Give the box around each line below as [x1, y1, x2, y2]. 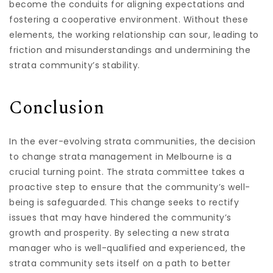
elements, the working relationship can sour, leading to [9, 28, 259, 41]
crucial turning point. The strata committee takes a [9, 166, 245, 178]
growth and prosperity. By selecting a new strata [9, 227, 229, 239]
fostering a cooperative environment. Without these [9, 13, 248, 26]
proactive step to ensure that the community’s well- [9, 181, 250, 193]
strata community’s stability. [9, 58, 140, 71]
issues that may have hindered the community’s [9, 211, 232, 224]
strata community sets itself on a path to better [9, 257, 230, 269]
